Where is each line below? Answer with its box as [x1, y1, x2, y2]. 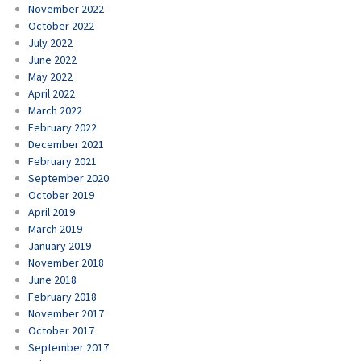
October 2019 [28, 187, 94, 202]
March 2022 [28, 102, 82, 118]
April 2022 [28, 85, 75, 101]
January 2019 [28, 238, 91, 253]
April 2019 [28, 204, 75, 219]
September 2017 [28, 339, 109, 355]
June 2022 [28, 52, 77, 67]
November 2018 [28, 255, 104, 270]
